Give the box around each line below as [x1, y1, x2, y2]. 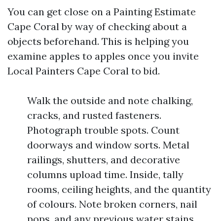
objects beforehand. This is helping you [7, 35, 189, 47]
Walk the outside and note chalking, [27, 94, 193, 107]
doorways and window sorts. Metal [27, 139, 189, 151]
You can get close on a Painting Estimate [7, 5, 196, 18]
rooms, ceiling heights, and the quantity [27, 183, 211, 195]
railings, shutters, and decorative [27, 153, 180, 166]
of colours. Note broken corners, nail [27, 198, 197, 210]
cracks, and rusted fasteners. [27, 109, 161, 121]
